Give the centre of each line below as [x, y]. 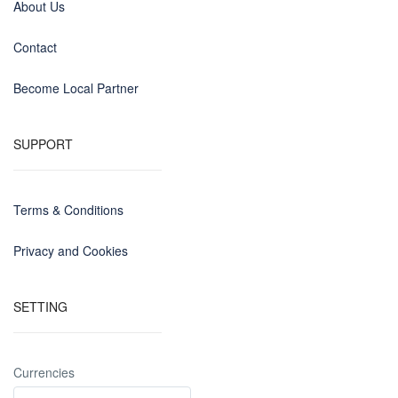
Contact [35, 47]
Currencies [44, 372]
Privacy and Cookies [71, 251]
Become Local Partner [76, 88]
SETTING [40, 306]
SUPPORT [43, 144]
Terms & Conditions [68, 210]
